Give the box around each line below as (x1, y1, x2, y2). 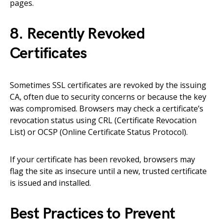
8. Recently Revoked (10, 24, 145, 44)
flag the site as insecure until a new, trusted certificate (10, 166, 207, 176)
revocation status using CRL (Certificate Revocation (10, 115, 197, 126)
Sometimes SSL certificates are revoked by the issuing (10, 80, 206, 90)
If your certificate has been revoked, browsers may (10, 154, 195, 165)
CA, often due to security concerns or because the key (10, 91, 206, 102)
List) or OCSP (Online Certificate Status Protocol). (10, 127, 188, 137)
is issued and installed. (10, 177, 91, 188)
